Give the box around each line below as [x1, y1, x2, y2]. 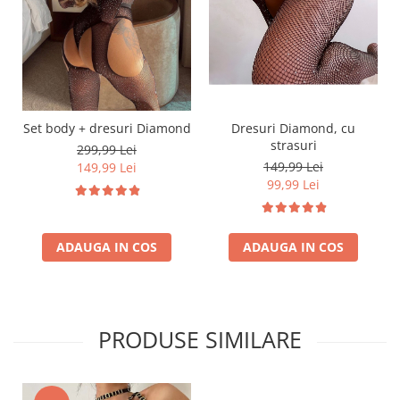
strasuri [270, 137, 317, 154]
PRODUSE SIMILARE [98, 324, 302, 355]
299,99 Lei [77, 141, 137, 159]
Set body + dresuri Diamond [22, 120, 191, 137]
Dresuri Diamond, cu [231, 120, 355, 137]
